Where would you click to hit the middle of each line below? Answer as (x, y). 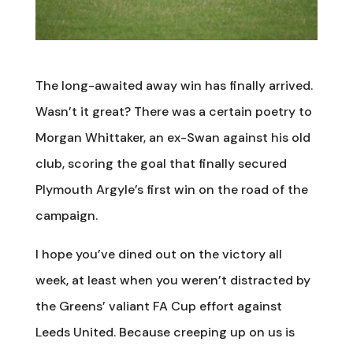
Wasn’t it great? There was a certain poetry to (173, 111)
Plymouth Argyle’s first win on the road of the (171, 189)
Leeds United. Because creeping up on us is (165, 332)
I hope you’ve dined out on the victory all (158, 254)
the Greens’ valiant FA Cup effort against (158, 306)
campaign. (66, 215)
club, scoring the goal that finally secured (161, 163)
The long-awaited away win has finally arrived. (174, 85)
